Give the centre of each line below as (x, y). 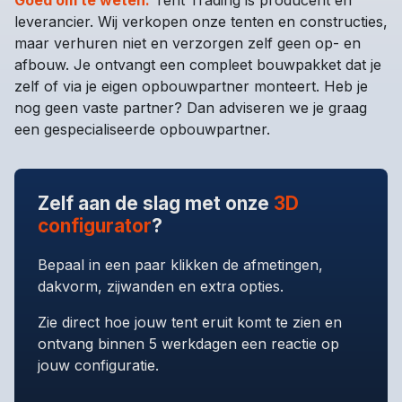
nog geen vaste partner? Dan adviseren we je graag (191, 108)
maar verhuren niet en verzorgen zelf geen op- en (188, 43)
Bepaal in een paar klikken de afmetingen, (180, 264)
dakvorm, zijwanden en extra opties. (160, 286)
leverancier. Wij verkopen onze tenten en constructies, (201, 22)
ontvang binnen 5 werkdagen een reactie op (188, 343)
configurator (94, 225)
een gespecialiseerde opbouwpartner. (142, 129)
